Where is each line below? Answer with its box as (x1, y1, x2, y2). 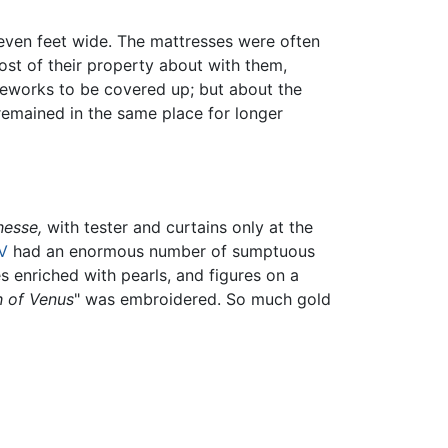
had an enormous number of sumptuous (8, 240, 315, 261)
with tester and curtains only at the (42, 216, 313, 237)
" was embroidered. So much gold (74, 288, 331, 309)
